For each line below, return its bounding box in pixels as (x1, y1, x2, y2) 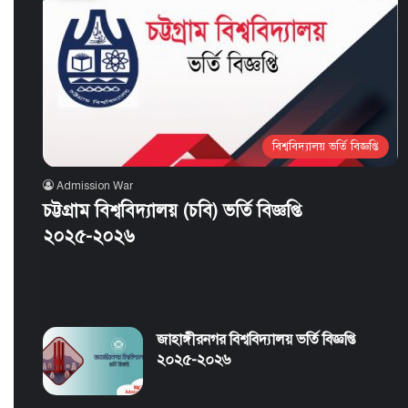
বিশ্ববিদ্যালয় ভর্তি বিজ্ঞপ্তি (272, 138, 380, 154)
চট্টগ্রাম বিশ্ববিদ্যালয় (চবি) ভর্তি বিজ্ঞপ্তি (42, 199, 301, 222)
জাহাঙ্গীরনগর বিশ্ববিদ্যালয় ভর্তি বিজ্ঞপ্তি (156, 331, 355, 350)
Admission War (56, 178, 133, 192)
